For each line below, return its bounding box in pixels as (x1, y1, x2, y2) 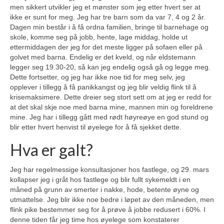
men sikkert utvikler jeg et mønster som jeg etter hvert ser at (10, 3, 200, 11)
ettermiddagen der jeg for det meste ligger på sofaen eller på (10, 43, 202, 51)
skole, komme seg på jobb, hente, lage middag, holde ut (10, 33, 187, 41)
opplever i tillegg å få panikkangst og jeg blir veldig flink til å (10, 83, 196, 91)
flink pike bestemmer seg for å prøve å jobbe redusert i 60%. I (10, 205, 205, 213)
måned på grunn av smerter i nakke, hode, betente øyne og (10, 185, 199, 193)
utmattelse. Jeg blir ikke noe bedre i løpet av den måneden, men (10, 195, 214, 203)
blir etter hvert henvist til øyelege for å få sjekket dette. (10, 123, 181, 131)
